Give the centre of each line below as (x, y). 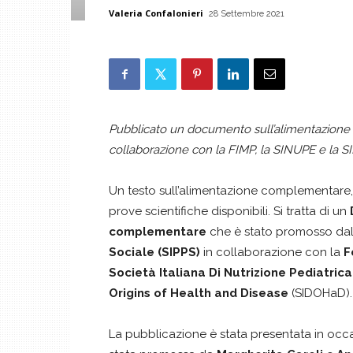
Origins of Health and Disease (199, 293)
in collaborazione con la (272, 252)
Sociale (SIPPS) (154, 252)
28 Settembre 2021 (247, 14)
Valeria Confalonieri (156, 13)
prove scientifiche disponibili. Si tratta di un (229, 211)
